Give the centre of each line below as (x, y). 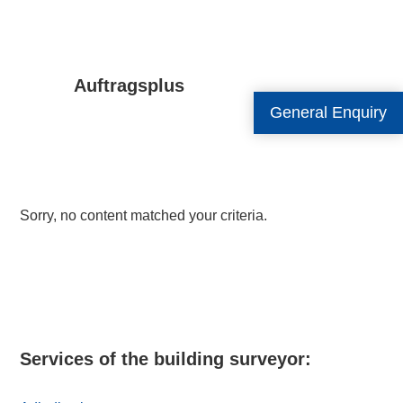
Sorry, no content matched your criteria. (144, 215)
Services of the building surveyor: (166, 359)
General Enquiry (328, 112)
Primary (70, 268)
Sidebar (69, 300)
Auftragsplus (130, 85)
